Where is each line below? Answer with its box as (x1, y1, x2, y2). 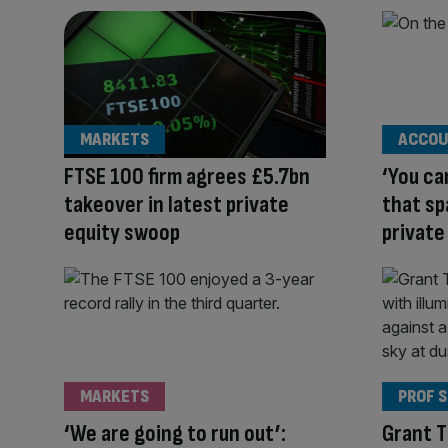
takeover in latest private (64, 190, 289, 220)
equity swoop (64, 218, 180, 248)
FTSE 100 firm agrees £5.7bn (64, 162, 310, 192)
